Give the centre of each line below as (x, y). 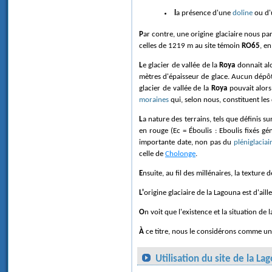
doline (243, 13)
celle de (152, 154)
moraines (154, 100)
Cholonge (180, 154)
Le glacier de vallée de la (181, 65)
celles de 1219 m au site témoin (190, 46)
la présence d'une (204, 13)
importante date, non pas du (186, 142)
